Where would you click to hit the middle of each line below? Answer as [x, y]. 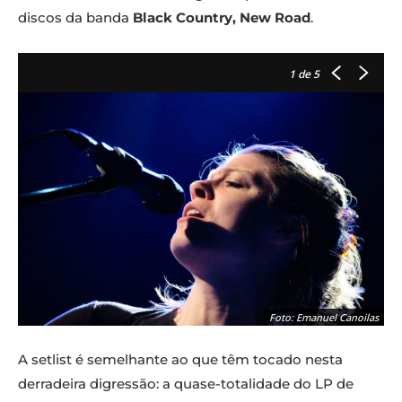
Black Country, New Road [222, 18]
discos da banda [75, 18]
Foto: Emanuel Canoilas [324, 318]
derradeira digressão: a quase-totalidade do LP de [186, 384]
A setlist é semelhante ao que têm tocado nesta [180, 360]
